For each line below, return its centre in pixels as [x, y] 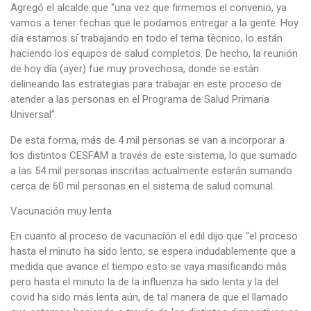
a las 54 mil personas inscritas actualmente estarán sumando [151, 170]
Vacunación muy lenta [61, 211]
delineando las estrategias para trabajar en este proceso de [146, 84]
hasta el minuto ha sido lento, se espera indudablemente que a [153, 252]
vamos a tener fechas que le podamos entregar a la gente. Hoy [154, 23]
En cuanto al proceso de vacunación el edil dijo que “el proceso [154, 236]
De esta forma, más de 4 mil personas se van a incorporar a [148, 140]
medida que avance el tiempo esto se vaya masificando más [149, 267]
